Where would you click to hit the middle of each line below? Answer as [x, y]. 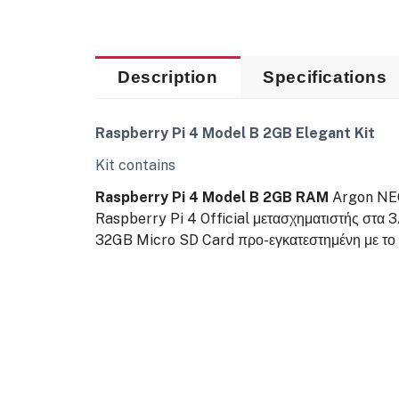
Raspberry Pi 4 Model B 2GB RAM [212, 197]
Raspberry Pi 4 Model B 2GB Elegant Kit [235, 133]
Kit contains [135, 165]
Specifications [325, 77]
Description [168, 77]
